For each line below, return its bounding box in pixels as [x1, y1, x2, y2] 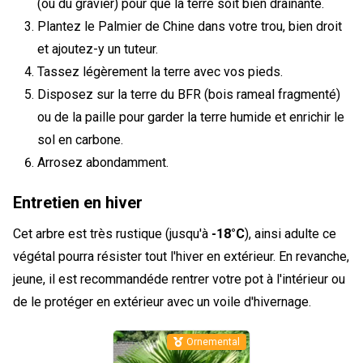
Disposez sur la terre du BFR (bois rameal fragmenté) [37, 87, 340, 102]
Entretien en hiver [13, 193, 143, 212]
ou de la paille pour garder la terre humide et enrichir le [37, 109, 344, 125]
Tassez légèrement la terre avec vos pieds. [37, 64, 283, 79]
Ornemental [186, 336, 240, 348]
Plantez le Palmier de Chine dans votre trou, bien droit [37, 19, 342, 34]
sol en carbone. [37, 132, 123, 147]
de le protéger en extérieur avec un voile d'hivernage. [13, 294, 311, 310]
